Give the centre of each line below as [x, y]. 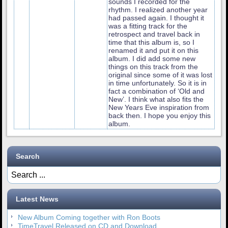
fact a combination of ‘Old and [157, 91]
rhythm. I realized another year [158, 9]
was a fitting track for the [148, 26]
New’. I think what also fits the [156, 99]
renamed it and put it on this [154, 50]
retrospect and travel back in [154, 34]
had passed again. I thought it [156, 18]
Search [28, 156]
